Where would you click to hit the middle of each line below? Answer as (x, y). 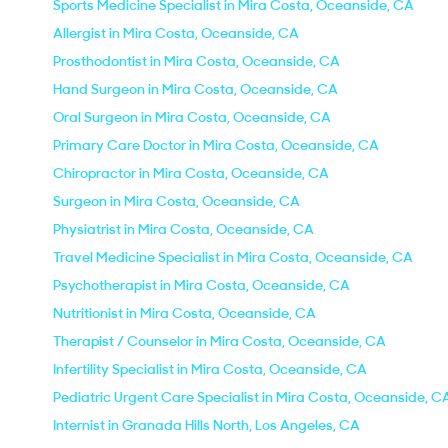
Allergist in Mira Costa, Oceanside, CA (176, 33)
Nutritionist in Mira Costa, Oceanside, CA (184, 313)
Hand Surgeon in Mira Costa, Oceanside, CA (195, 89)
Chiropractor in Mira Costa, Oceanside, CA (191, 173)
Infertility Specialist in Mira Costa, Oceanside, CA (210, 369)
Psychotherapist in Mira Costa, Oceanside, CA (201, 285)
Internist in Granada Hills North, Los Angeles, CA (206, 425)
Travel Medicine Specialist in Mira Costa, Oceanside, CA (233, 257)
